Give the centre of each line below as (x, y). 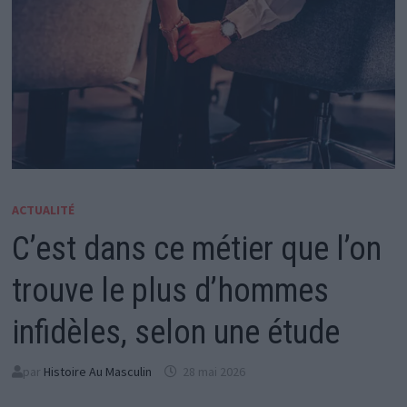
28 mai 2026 (213, 371)
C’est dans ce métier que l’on (196, 248)
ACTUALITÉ (43, 209)
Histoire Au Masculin (97, 371)
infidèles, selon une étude (175, 332)
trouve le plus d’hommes (170, 290)
